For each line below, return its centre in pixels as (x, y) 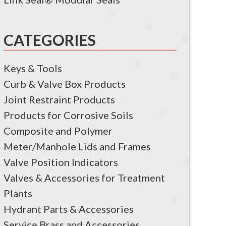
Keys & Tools (33, 68)
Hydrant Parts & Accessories (69, 209)
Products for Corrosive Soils (68, 115)
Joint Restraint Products (59, 100)
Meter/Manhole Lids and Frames (77, 147)
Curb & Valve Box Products (65, 84)
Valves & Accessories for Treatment (84, 178)
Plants (18, 193)
